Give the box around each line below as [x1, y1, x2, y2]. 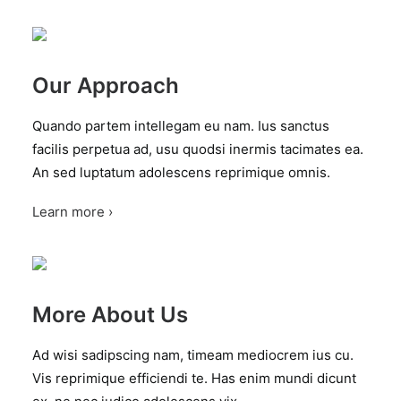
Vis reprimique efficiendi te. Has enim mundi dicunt [32, 370, 356, 387]
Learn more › [32, 203, 113, 220]
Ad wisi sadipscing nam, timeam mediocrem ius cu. [32, 346, 354, 363]
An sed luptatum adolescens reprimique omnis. [32, 164, 330, 181]
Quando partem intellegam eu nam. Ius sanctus [32, 117, 329, 134]
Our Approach [32, 73, 179, 98]
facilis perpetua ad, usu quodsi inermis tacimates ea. [32, 141, 363, 158]
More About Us [32, 302, 188, 328]
